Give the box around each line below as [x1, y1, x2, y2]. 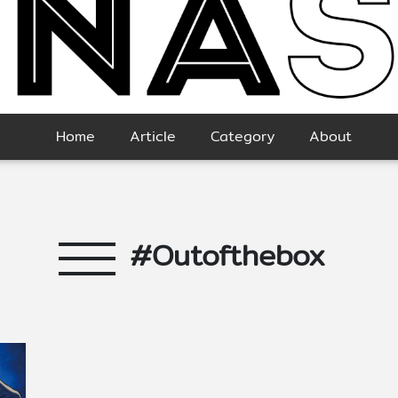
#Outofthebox [130, 233, 325, 278]
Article [129, 125, 176, 148]
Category [210, 125, 275, 148]
